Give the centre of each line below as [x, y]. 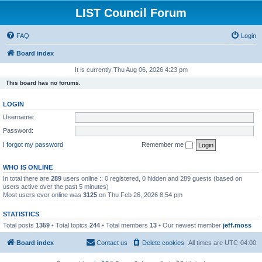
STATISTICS [21, 214]
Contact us [112, 243]
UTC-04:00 [240, 243]
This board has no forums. [43, 83]
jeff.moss [237, 225]
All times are [206, 243]
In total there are [27, 178]
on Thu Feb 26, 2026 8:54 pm [140, 194]
